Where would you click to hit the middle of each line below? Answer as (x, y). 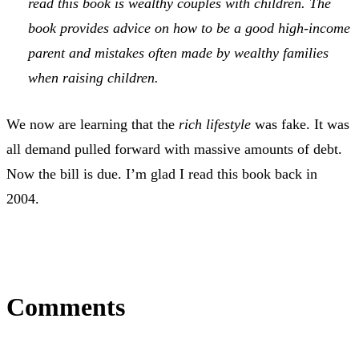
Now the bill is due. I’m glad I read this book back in (162, 173)
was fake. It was (300, 124)
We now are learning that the (93, 124)
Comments (66, 307)
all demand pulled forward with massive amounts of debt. (174, 149)
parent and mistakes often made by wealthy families (178, 52)
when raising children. (93, 77)
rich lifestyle (215, 124)
